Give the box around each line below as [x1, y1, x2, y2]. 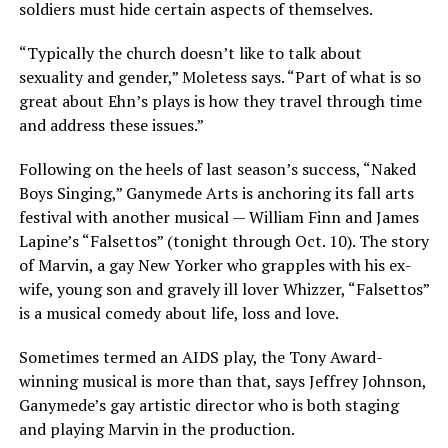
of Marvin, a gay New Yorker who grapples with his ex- [18, 254, 412, 276]
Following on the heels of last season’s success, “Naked [18, 158, 416, 180]
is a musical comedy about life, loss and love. [18, 302, 339, 324]
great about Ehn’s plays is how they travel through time [18, 90, 422, 112]
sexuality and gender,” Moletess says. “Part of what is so [18, 66, 421, 88]
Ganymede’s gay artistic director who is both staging [18, 394, 399, 416]
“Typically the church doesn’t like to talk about [18, 42, 362, 64]
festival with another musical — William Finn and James [18, 206, 419, 228]
